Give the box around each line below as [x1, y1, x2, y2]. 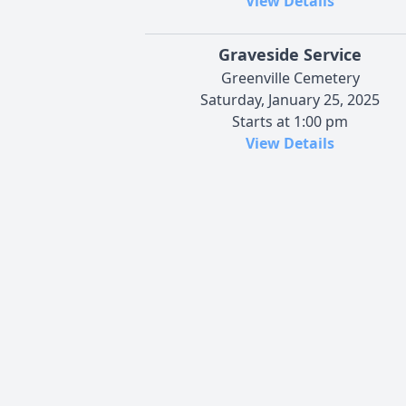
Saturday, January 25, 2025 [200, 90, 380, 111]
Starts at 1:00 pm [232, 111, 348, 132]
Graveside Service [218, 43, 362, 66]
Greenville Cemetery [220, 68, 360, 89]
